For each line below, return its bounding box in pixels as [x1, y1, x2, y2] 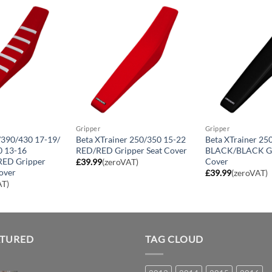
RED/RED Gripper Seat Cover [75, 144, 187, 155]
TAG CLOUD [145, 233, 204, 245]
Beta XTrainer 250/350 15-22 [75, 134, 186, 144]
